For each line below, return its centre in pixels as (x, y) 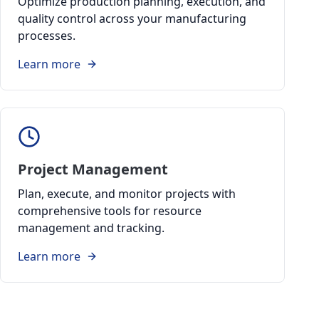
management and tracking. (91, 228)
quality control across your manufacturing (132, 19)
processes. (47, 36)
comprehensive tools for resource (110, 211)
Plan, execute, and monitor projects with (127, 194)
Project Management (93, 169)
